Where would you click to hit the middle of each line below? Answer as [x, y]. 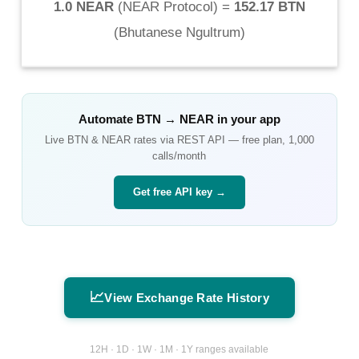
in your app [247, 119]
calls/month [179, 155]
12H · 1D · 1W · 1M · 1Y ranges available [179, 350]
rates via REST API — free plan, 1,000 [222, 139]
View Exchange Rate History [187, 297]
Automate [107, 119]
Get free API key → [179, 192]
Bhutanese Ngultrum [179, 32]
